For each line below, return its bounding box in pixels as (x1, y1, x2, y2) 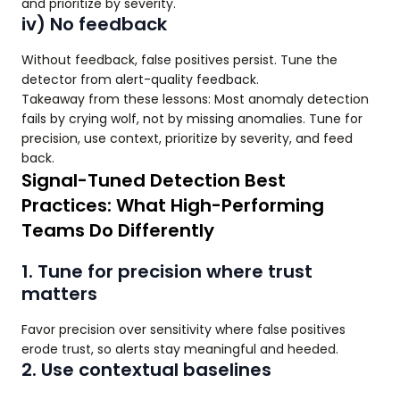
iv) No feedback (21, 12, 167, 37)
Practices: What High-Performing (21, 193, 324, 218)
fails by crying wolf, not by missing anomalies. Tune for (21, 110, 362, 128)
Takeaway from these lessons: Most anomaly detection (21, 90, 369, 108)
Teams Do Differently (21, 218, 214, 243)
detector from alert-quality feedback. (21, 71, 259, 88)
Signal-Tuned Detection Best (21, 168, 286, 193)
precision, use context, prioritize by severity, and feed (21, 129, 353, 147)
